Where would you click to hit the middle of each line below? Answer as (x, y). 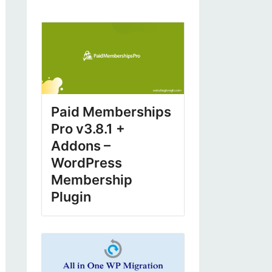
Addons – (80, 146)
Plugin (71, 197)
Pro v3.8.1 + (88, 129)
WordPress (86, 163)
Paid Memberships (111, 112)
